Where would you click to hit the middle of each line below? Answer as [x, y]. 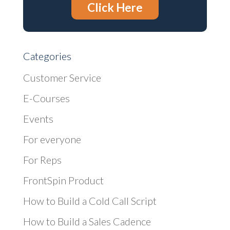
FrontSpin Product [63, 180]
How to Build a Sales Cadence [87, 221]
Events [38, 119]
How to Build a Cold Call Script [90, 201]
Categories [47, 56]
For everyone [52, 139]
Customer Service [62, 78]
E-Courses [46, 98]
